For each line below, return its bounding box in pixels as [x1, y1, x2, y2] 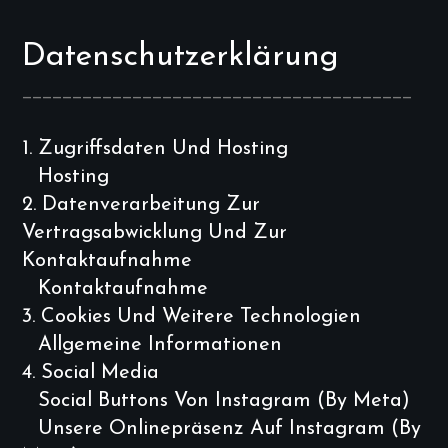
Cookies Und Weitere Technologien [41, 307, 361, 327]
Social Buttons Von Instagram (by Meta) [38, 391, 410, 411]
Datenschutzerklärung [22, 41, 339, 73]
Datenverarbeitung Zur [42, 195, 260, 215]
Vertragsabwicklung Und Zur [22, 223, 287, 243]
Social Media [41, 363, 159, 383]
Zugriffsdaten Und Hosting [38, 139, 288, 159]
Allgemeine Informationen [38, 335, 282, 355]
